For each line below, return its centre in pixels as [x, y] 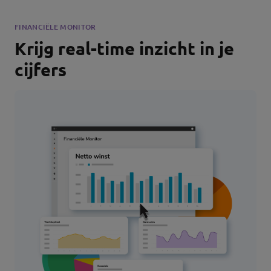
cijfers [41, 70]
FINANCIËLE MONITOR [55, 27]
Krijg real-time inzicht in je [124, 49]
